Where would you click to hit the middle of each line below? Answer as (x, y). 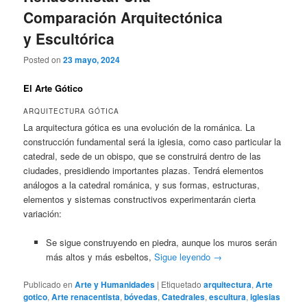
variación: (43, 214)
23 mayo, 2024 (92, 60)
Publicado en (48, 284)
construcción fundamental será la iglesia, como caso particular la (152, 142)
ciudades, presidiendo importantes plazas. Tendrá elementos (144, 171)
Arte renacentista (86, 297)
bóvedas (141, 297)
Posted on (44, 60)
